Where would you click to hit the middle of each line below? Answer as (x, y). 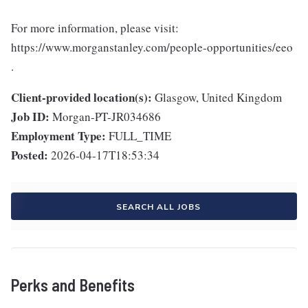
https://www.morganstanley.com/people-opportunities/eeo (152, 47)
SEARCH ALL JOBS (158, 207)
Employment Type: (58, 136)
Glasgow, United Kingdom (218, 97)
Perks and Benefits (73, 285)
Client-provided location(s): (81, 97)
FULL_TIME (140, 136)
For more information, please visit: (95, 28)
